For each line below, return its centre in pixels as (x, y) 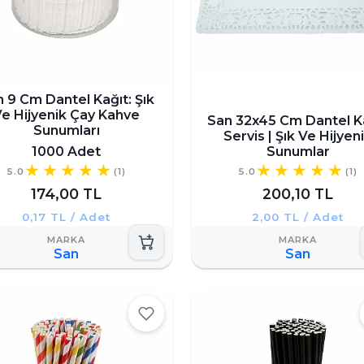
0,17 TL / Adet (66, 217)
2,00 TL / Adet (298, 217)
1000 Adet (66, 151)
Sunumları (66, 131)
